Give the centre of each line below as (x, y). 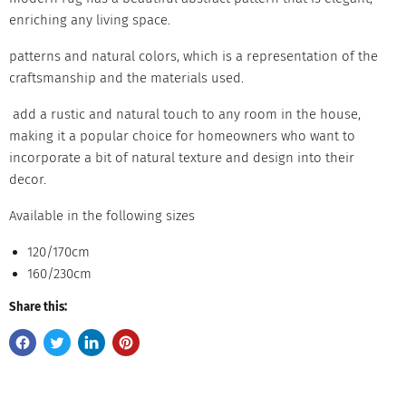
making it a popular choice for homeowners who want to (182, 136)
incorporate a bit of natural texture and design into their (182, 158)
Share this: (38, 307)
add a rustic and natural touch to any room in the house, (185, 115)
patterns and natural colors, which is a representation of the (193, 57)
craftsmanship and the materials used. (126, 78)
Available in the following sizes (102, 216)
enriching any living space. (92, 20)
